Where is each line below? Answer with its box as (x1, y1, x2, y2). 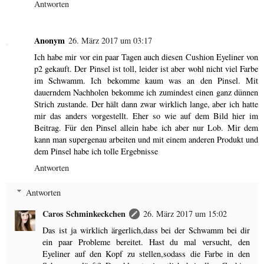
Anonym (34, 34, 65, 47)
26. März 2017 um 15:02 (143, 207, 227, 219)
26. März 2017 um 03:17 (68, 35, 152, 47)
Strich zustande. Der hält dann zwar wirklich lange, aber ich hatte (34, 98, 258, 110)
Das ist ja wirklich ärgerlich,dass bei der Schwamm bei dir (42, 224, 250, 236)
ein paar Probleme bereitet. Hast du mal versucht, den (42, 236, 250, 247)
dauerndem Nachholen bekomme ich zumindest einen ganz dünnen (34, 87, 258, 98)
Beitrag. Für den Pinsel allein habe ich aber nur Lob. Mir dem (34, 122, 258, 134)
